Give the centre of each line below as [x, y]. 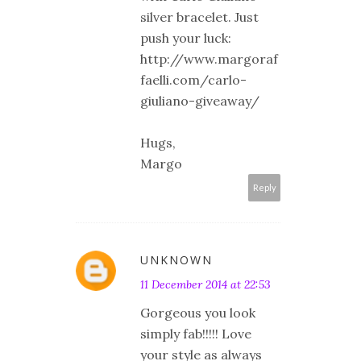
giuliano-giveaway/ [200, 101]
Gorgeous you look [198, 313]
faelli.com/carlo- [193, 80]
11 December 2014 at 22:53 [205, 285]
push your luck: [186, 38]
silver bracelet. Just [199, 17]
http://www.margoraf [209, 59]
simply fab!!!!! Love [196, 334]
